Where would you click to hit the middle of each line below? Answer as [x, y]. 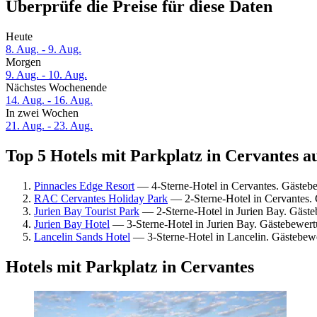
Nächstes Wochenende [56, 88]
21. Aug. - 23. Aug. [49, 126]
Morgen [23, 62]
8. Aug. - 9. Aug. [44, 50]
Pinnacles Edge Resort [84, 185]
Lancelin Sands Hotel [82, 236]
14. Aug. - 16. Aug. [49, 100]
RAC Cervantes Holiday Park [101, 198]
